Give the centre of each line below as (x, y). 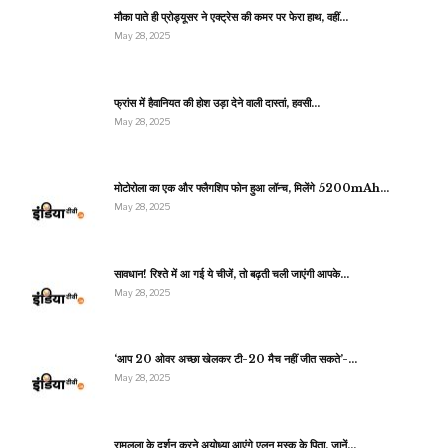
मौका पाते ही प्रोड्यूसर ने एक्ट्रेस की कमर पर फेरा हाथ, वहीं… (231, 16)
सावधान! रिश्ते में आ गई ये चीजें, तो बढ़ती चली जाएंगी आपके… (231, 273)
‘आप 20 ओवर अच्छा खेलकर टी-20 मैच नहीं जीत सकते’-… (235, 359)
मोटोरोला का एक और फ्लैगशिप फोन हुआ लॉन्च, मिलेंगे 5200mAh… (251, 188)
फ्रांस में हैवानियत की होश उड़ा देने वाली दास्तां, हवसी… (217, 102)
